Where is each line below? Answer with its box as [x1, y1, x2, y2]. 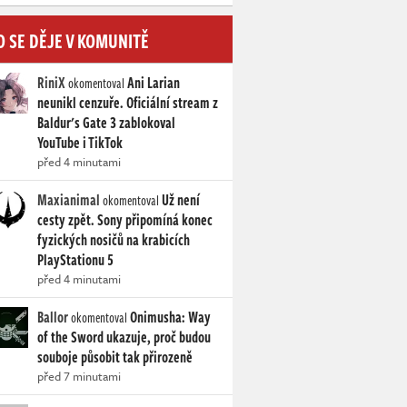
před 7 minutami [37, 367, 121, 385]
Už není [162, 189, 200, 211]
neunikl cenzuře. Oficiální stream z [37, 92, 218, 114]
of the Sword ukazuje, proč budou [37, 326, 211, 348]
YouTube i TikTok [37, 132, 123, 154]
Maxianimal [37, 189, 100, 211]
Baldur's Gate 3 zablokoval [37, 112, 175, 134]
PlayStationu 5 [37, 249, 114, 271]
